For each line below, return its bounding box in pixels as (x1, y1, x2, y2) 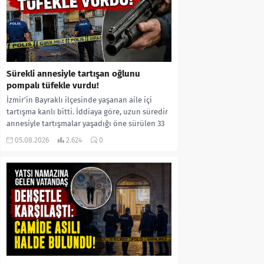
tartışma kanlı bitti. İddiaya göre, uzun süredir (6, 107, 168, 117)
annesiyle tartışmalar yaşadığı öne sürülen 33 (6, 119, 164, 128)
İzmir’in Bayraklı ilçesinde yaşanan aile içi (6, 95, 152, 105)
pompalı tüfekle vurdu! (6, 80, 99, 91)
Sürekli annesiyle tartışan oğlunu (6, 68, 140, 80)
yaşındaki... (6, 131, 45, 140)
